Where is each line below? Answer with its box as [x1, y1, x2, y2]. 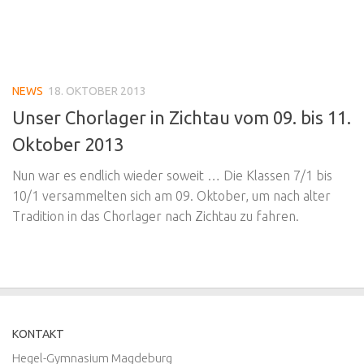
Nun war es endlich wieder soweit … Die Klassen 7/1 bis [12, 168, 332, 184]
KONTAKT [12, 327, 64, 341]
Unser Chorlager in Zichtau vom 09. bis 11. [12, 107, 351, 128]
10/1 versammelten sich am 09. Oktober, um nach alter [12, 188, 331, 204]
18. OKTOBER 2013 [48, 84, 146, 97]
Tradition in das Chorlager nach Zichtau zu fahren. [12, 209, 299, 224]
